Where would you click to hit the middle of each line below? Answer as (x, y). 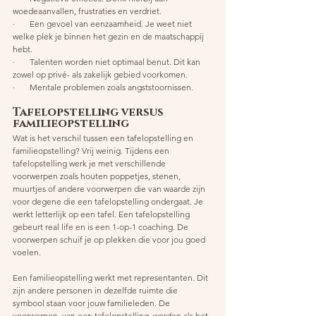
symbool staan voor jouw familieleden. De (92, 303)
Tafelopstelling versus (90, 112)
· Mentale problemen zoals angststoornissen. (103, 87)
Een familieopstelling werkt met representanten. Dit (111, 277)
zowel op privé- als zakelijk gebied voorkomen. (100, 74)
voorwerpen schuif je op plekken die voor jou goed (110, 239)
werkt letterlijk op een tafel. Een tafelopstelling (102, 214)
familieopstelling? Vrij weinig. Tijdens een (92, 150)
